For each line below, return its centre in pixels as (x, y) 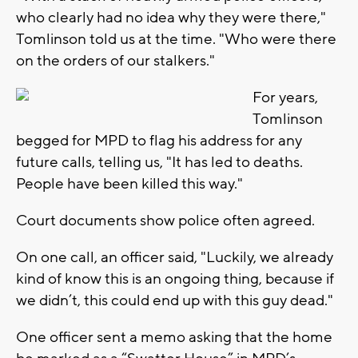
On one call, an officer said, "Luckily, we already (175, 257)
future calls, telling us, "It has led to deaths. (159, 162)
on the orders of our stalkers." (115, 60)
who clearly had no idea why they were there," (171, 17)
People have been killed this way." (129, 183)
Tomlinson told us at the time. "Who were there (176, 39)
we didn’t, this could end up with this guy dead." (175, 300)
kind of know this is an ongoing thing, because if (175, 278)
